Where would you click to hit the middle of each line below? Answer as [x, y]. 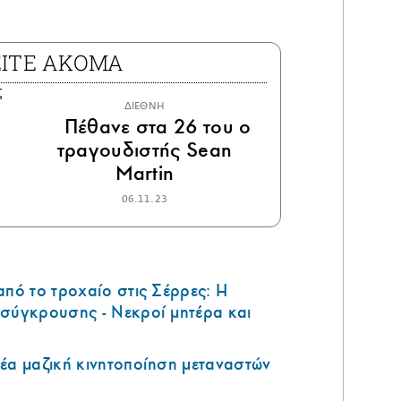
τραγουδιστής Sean [145, 149]
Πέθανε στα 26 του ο [155, 126]
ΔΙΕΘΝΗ [145, 106]
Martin [145, 173]
